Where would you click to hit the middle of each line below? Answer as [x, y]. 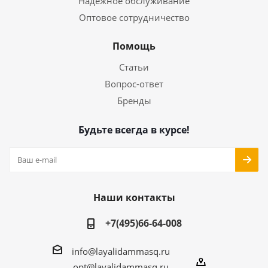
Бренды [134, 100]
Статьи [134, 67]
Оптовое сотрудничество [134, 17]
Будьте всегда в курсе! [134, 130]
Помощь [134, 46]
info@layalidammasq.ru [121, 251]
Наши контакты [134, 197]
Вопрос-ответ [134, 84]
